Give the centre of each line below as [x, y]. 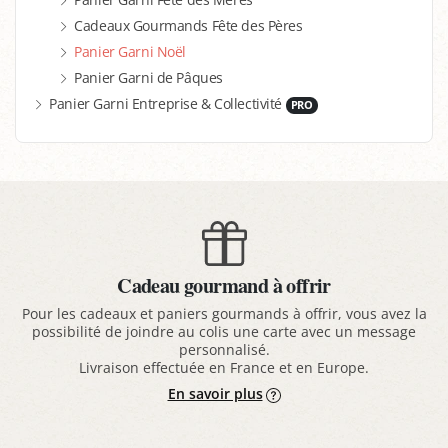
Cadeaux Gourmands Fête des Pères [188, 26]
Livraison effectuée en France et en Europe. [224, 367]
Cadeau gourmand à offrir [224, 285]
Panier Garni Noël [130, 52]
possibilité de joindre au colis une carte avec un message [224, 331]
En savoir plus [215, 394]
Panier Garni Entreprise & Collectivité [167, 104]
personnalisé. [224, 349]
